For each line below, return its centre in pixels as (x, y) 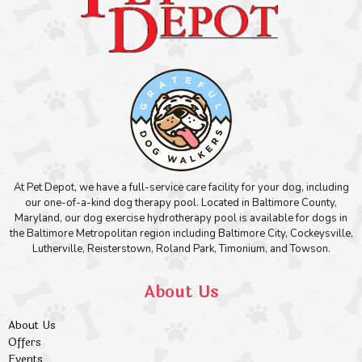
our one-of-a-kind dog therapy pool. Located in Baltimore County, (181, 202)
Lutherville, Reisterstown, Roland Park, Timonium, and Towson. (181, 248)
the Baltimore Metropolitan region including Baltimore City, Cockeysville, (181, 233)
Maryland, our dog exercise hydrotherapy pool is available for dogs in (181, 218)
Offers (26, 343)
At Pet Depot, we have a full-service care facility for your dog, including (181, 187)
